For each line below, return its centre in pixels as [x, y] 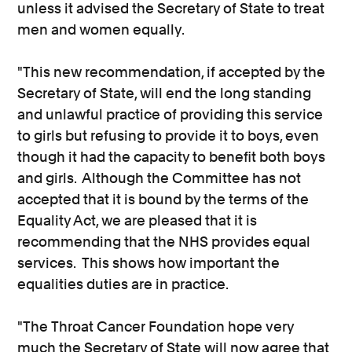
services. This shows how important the [149, 263]
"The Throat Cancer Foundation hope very [156, 326]
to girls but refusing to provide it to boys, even [169, 136]
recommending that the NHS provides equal [164, 242]
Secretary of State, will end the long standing [165, 93]
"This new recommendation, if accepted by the [172, 72]
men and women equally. [103, 29]
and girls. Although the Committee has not [159, 178]
